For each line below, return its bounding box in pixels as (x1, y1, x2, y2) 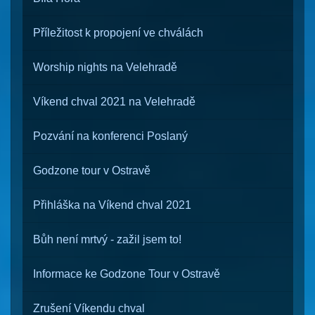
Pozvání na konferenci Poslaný (33, 130, 188, 142)
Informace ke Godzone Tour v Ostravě (33, 268, 220, 280)
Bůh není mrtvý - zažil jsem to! (33, 233, 181, 245)
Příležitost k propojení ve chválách (33, 27, 203, 39)
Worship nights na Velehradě (33, 61, 177, 73)
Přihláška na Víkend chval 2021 (33, 199, 191, 211)
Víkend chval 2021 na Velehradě (33, 96, 195, 108)
